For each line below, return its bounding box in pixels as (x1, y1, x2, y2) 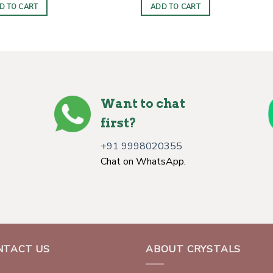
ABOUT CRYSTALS (146, 242, 241, 256)
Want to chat (101, 96, 185, 111)
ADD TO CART (151, 2, 200, 12)
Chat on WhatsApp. (101, 154, 186, 168)
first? (101, 115, 136, 130)
